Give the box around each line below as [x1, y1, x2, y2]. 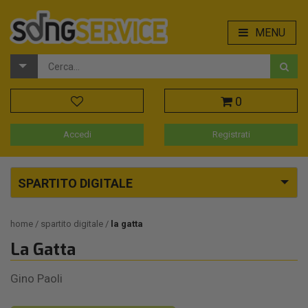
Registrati [212, 129, 250, 140]
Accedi [63, 129, 91, 140]
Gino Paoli [10, 272, 63, 286]
